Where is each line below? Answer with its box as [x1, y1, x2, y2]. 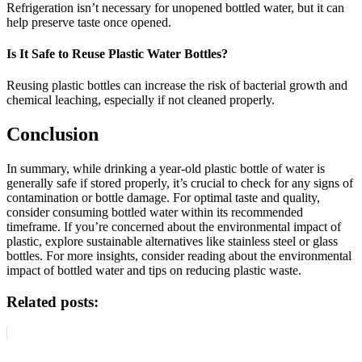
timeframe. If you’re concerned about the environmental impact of [6, 220, 341, 234]
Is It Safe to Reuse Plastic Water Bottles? [6, 46, 228, 61]
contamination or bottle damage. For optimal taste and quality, [6, 191, 320, 205]
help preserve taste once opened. [6, 15, 171, 29]
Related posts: [6, 293, 99, 310]
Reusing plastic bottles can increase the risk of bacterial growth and [6, 78, 347, 93]
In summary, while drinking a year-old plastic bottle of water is [6, 162, 325, 176]
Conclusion [6, 124, 99, 145]
